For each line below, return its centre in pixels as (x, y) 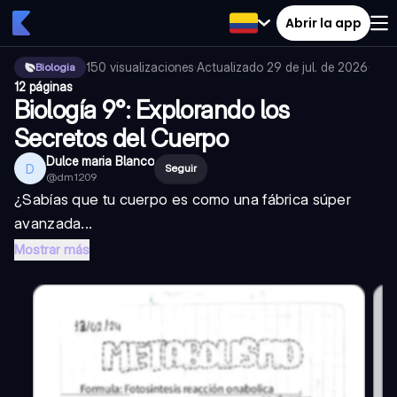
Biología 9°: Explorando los (152, 110)
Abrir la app (323, 23)
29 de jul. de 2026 (317, 67)
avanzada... (54, 223)
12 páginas (43, 86)
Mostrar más (52, 249)
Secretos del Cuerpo (121, 138)
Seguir (181, 168)
